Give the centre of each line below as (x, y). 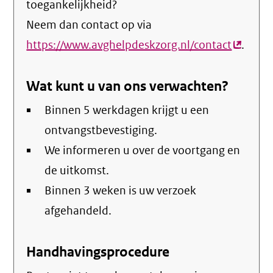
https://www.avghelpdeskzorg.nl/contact (129, 45)
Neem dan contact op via (89, 25)
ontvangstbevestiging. (101, 130)
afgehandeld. (78, 211)
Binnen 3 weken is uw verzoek (121, 191)
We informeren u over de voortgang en (143, 151)
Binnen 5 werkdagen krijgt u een (127, 110)
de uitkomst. (77, 171)
